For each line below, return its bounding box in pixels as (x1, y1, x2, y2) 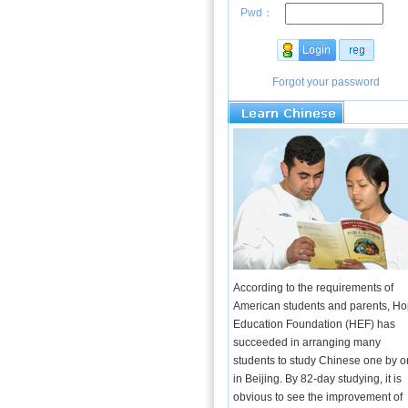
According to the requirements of (232, 281, 393, 294)
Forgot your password (271, 76, 380, 88)
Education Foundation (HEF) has (232, 318, 395, 331)
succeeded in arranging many (232, 336, 381, 349)
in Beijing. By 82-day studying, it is (232, 372, 402, 385)
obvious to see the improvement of (232, 391, 403, 403)
